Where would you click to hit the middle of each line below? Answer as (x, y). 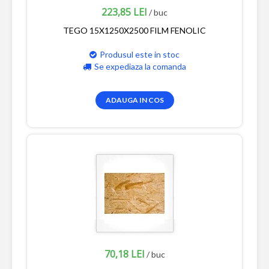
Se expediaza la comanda (140, 66)
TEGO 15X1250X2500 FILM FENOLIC (134, 30)
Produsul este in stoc (140, 54)
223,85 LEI (124, 12)
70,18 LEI (124, 254)
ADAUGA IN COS (134, 100)
